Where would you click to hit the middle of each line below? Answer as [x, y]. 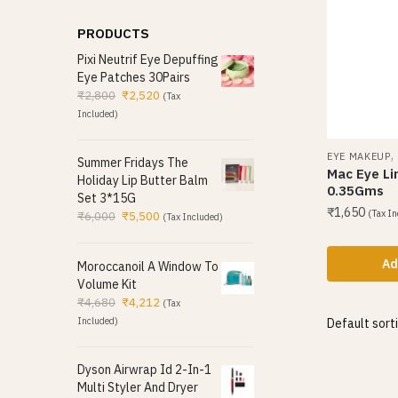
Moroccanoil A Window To [148, 266]
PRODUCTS [113, 33]
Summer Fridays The [133, 163]
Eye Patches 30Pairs [134, 77]
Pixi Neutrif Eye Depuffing [148, 59]
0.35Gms [355, 190]
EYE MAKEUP [358, 156]
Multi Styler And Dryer [138, 388]
